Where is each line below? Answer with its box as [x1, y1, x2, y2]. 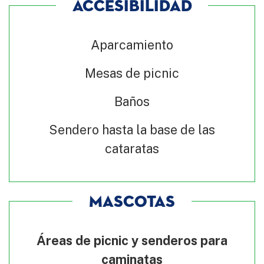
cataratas [105, 140, 159, 156]
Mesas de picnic [85, 65, 179, 81]
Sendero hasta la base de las [49, 121, 215, 137]
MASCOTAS [89, 193, 175, 210]
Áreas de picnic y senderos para [37, 232, 227, 248]
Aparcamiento [91, 37, 173, 52]
